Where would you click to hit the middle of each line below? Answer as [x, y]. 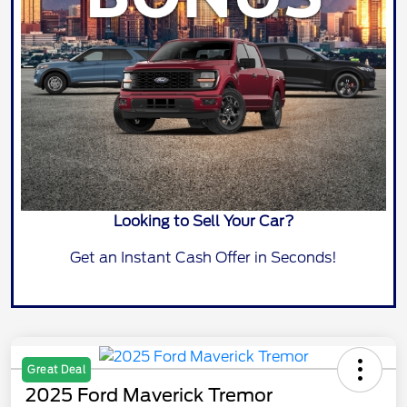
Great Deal [56, 369]
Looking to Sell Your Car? [203, 221]
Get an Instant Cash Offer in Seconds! [203, 257]
